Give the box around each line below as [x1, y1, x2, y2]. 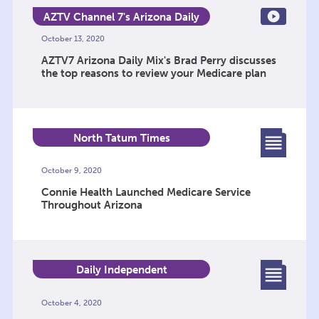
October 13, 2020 [41, 33, 105, 43]
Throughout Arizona [41, 199, 142, 212]
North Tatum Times [73, 131, 170, 145]
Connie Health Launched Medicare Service [41, 186, 251, 199]
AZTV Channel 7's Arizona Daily [43, 10, 200, 23]
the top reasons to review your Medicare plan [41, 66, 266, 80]
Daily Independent [75, 263, 167, 277]
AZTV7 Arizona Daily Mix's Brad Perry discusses [41, 53, 276, 67]
